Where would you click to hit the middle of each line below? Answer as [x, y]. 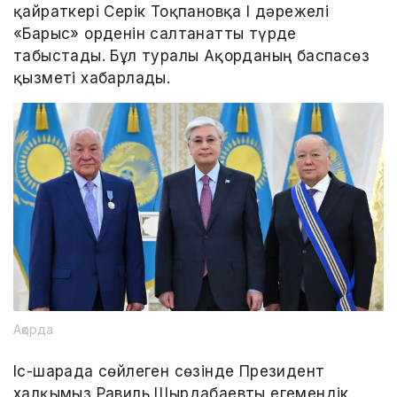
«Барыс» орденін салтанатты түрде [155, 34]
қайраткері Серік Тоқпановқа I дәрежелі [171, 12]
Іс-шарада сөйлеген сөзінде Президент [169, 372]
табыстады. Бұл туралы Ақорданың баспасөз [191, 56]
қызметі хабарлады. [92, 78]
